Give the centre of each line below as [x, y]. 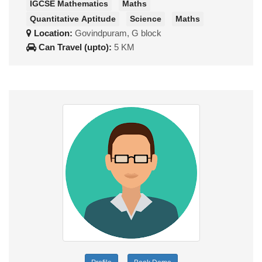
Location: [53, 33]
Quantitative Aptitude [73, 18]
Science [146, 18]
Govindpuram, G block [118, 33]
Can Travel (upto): [75, 47]
